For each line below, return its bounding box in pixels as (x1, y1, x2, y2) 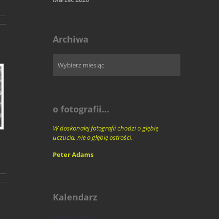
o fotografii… (52, 103, 109, 115)
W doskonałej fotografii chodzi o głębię (52, 124, 158, 133)
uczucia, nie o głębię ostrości (52, 133, 131, 142)
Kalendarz (52, 191, 97, 203)
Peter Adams (52, 150, 93, 159)
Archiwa (52, 33, 88, 45)
